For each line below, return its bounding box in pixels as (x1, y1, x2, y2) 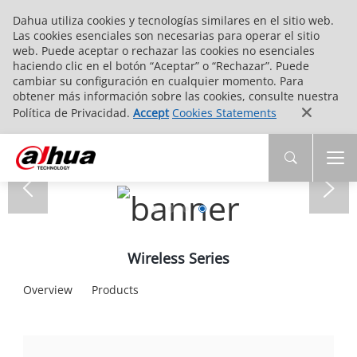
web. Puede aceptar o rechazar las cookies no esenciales (13, 43, 315, 58)
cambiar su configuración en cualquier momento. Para (13, 73, 304, 88)
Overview (22, 281, 73, 297)
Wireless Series (127, 248, 229, 268)
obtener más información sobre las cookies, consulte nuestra (13, 88, 339, 104)
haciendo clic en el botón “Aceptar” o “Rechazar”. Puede (13, 58, 309, 73)
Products (91, 281, 139, 297)
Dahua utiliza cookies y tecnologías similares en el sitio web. (13, 13, 334, 28)
